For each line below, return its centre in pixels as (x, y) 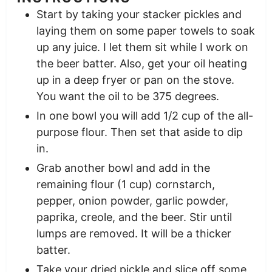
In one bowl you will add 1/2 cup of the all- (144, 115)
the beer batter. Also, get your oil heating (141, 63)
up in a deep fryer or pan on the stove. (135, 80)
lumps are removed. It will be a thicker (134, 233)
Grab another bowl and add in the (123, 168)
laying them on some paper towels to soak (145, 30)
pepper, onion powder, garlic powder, (132, 200)
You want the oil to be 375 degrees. (127, 96)
